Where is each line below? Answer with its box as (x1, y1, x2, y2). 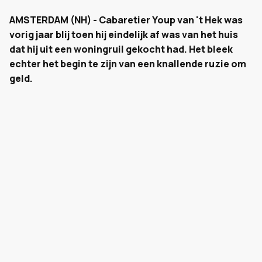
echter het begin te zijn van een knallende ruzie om (9, 57, 246, 70)
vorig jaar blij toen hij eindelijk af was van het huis (9, 28, 238, 41)
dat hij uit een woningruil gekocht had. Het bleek (9, 43, 233, 56)
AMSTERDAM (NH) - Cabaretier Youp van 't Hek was (9, 13, 243, 26)
